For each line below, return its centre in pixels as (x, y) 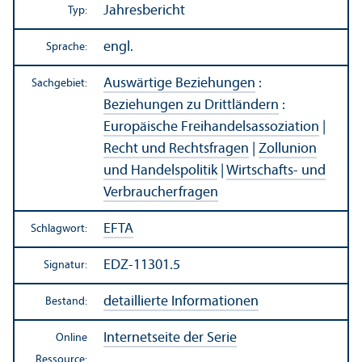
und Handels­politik (160, 170)
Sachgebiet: (59, 83)
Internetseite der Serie (170, 338)
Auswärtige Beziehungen (179, 83)
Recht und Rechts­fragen (176, 149)
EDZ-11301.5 (142, 265)
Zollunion (288, 149)
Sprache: (67, 47)
